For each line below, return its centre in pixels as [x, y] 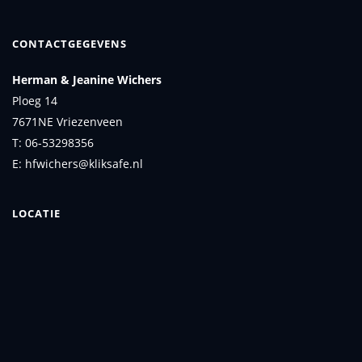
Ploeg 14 [35, 101]
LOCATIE [36, 213]
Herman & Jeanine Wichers [87, 80]
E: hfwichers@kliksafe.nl [78, 164]
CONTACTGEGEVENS [69, 44]
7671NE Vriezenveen [67, 122]
